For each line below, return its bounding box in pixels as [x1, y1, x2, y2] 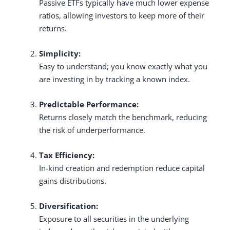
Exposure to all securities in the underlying [39, 213, 189, 224]
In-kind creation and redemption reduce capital [39, 162, 205, 173]
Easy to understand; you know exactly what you [39, 61, 207, 71]
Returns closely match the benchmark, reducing [39, 111, 207, 122]
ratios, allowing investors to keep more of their [39, 10, 204, 21]
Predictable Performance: [39, 99, 139, 109]
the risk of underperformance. [39, 124, 145, 135]
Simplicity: [39, 48, 81, 59]
